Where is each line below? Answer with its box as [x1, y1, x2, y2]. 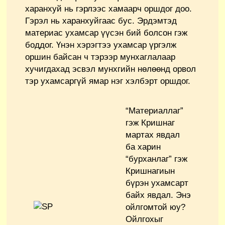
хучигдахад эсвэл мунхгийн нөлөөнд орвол [25, 64, 196, 74]
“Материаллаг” [126, 105, 183, 116]
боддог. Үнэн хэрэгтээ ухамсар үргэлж [25, 40, 176, 50]
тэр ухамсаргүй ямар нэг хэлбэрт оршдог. [25, 76, 190, 86]
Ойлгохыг [126, 214, 163, 224]
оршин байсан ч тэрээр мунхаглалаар [25, 52, 175, 62]
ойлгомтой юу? [126, 202, 185, 212]
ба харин [126, 142, 161, 152]
